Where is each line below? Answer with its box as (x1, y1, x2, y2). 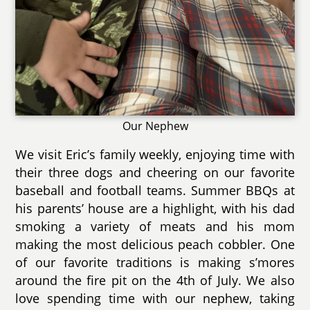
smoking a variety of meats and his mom (15, 218, 295, 235)
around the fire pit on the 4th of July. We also (15, 272, 295, 289)
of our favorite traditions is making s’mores (15, 254, 295, 271)
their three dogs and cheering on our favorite (15, 164, 295, 181)
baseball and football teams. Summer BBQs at (15, 182, 295, 199)
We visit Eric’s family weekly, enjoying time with (15, 146, 295, 163)
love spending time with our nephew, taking (15, 290, 295, 307)
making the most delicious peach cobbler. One (15, 236, 295, 253)
